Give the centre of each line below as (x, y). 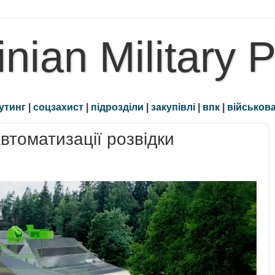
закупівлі (173, 107)
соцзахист (58, 107)
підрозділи (117, 107)
